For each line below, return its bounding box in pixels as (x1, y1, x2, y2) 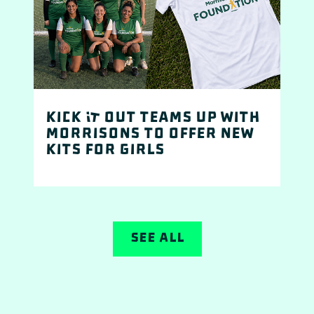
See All (130, 233, 184, 245)
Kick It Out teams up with (46, 111, 261, 125)
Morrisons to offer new (46, 127, 254, 141)
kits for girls (46, 143, 165, 157)
